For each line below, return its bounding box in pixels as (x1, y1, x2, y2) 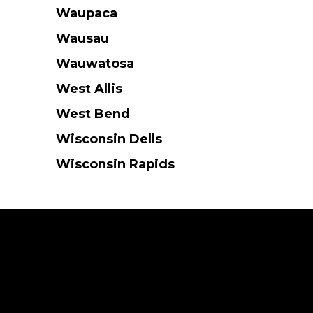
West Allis (55, 81, 122, 97)
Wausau (55, 31, 109, 47)
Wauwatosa (55, 56, 134, 72)
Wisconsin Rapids (55, 156, 175, 173)
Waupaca (55, 6, 117, 22)
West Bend (55, 106, 130, 122)
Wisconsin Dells (55, 131, 162, 147)
